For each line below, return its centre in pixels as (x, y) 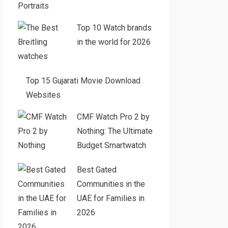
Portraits (33, 6)
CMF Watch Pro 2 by (113, 117)
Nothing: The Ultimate (115, 131)
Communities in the (111, 184)
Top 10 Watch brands (114, 28)
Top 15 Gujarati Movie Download (83, 81)
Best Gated (96, 170)
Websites (43, 95)
